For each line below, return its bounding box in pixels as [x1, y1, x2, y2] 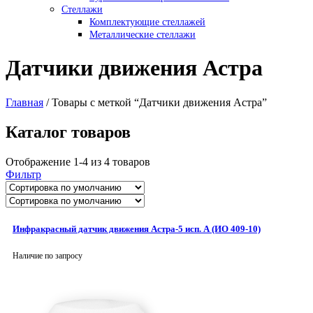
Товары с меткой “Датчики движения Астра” [52, 96, 267, 108]
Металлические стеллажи [89, 29, 196, 40]
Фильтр [6, 168, 41, 180]
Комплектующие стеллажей [89, 17, 205, 27]
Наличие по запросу [13, 250, 82, 261]
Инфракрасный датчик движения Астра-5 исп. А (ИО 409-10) [13, 223, 261, 234]
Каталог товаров [6, 122, 131, 141]
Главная [6, 96, 43, 108]
